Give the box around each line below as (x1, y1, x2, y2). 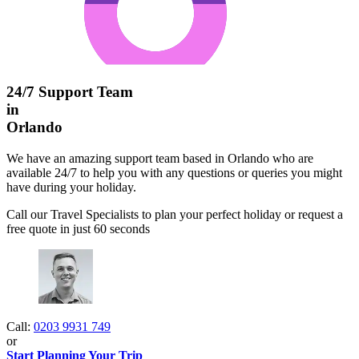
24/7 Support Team (6, 83, 133, 101)
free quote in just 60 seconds (6, 221, 150, 236)
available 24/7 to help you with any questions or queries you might (6, 165, 342, 179)
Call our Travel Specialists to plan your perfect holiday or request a (6, 207, 343, 221)
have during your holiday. (6, 179, 136, 194)
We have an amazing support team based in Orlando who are (6, 151, 313, 165)
